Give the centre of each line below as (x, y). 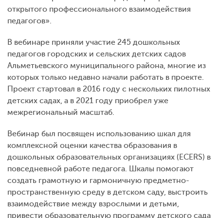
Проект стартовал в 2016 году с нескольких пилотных (109, 89)
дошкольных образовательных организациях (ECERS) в (109, 157)
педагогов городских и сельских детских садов (97, 54)
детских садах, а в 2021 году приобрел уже (88, 100)
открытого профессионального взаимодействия (99, 9)
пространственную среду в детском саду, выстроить (108, 192)
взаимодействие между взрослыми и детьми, (93, 204)
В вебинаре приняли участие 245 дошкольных (94, 42)
